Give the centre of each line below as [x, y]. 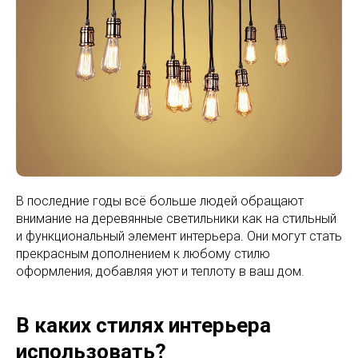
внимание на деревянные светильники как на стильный [176, 218]
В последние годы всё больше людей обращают [160, 201]
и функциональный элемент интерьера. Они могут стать [179, 236]
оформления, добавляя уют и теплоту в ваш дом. [160, 271]
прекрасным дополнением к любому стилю [143, 253]
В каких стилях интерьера [143, 325]
